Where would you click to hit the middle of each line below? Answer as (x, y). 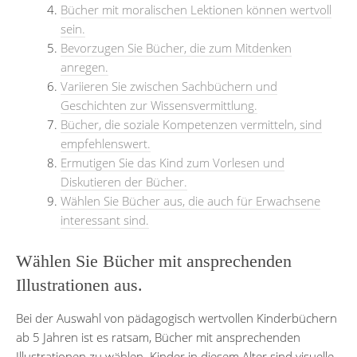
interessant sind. (105, 220)
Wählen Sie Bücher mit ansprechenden (154, 261)
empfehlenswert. (106, 143)
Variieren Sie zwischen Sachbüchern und (169, 86)
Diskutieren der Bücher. (124, 181)
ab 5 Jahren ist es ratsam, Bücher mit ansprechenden (158, 337)
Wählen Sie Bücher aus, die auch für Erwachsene (190, 200)
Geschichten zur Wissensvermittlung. (159, 105)
